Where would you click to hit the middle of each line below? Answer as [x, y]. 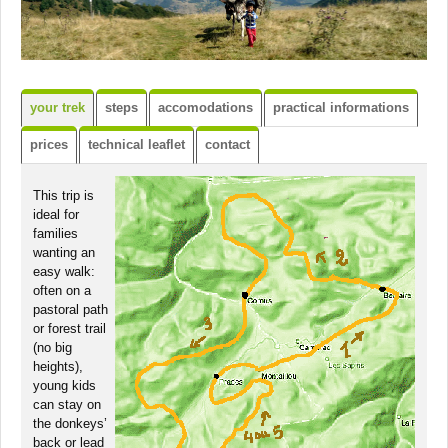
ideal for [56, 214]
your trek [57, 107]
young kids [64, 385]
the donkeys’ [70, 423]
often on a [62, 290]
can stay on [67, 404]
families [55, 233]
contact [227, 144]
